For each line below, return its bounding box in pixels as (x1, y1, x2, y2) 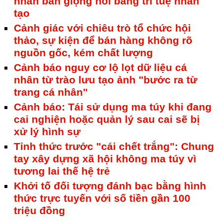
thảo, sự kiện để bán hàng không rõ (14, 35, 192, 46)
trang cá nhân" (14, 86, 88, 98)
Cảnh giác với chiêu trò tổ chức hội (14, 22, 191, 34)
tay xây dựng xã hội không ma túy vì (14, 153, 196, 165)
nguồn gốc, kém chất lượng (14, 47, 153, 59)
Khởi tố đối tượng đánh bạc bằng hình (14, 180, 206, 192)
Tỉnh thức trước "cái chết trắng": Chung (14, 141, 214, 152)
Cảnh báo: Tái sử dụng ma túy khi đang (14, 101, 212, 113)
